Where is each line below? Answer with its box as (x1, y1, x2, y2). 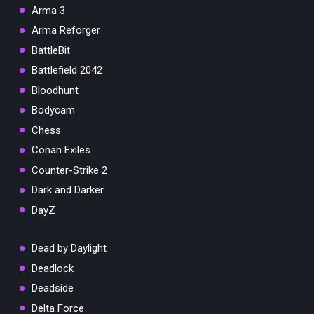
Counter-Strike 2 (32, 163, 107, 177)
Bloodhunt (32, 83, 78, 97)
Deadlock (32, 261, 74, 275)
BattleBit (32, 43, 70, 57)
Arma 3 (32, 4, 65, 17)
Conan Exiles (32, 144, 90, 157)
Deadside (32, 282, 74, 295)
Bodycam (32, 104, 75, 117)
